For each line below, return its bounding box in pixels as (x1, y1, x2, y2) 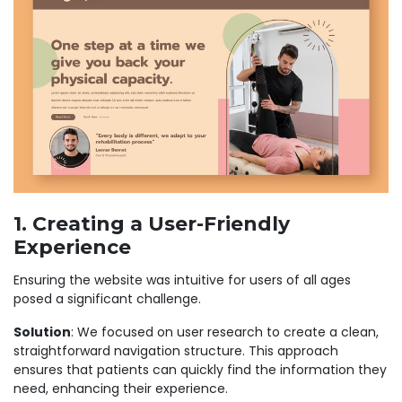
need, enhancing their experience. (13, 379, 228, 398)
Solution (13, 322, 71, 341)
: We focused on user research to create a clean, (71, 322, 379, 341)
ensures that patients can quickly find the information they (13, 360, 387, 379)
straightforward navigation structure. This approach (13, 341, 338, 360)
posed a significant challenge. (13, 289, 201, 308)
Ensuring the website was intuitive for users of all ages (13, 270, 351, 289)
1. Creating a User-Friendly (13, 211, 290, 236)
